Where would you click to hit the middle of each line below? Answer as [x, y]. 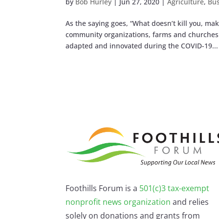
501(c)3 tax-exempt [175, 188]
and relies [190, 202]
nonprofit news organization [118, 202]
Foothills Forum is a [103, 188]
